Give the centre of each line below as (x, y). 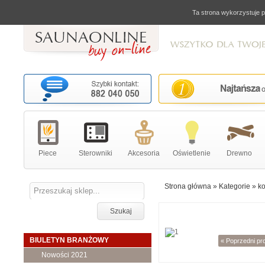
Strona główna (188, 186)
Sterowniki (96, 153)
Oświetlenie (191, 153)
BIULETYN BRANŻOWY (69, 240)
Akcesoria (143, 153)
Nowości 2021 (64, 255)
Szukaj (121, 211)
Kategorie (235, 186)
